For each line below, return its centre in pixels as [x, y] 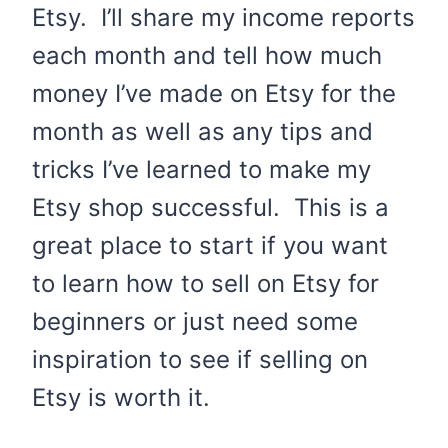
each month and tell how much [207, 55]
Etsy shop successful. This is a [210, 207]
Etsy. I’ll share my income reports [223, 17]
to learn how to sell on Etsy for [205, 283]
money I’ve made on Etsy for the [214, 93]
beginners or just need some [195, 321]
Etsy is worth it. [121, 397]
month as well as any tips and [202, 131]
